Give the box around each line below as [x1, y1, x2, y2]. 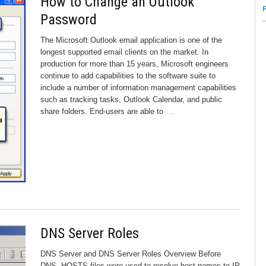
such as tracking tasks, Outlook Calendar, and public [40, 95, 222, 104]
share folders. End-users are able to [40, 107, 166, 116]
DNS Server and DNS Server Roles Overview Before [40, 249, 221, 258]
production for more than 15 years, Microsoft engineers [40, 59, 229, 68]
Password [40, 11, 97, 28]
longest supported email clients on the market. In [40, 47, 208, 56]
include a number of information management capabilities [40, 83, 236, 92]
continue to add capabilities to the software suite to [40, 71, 216, 80]
